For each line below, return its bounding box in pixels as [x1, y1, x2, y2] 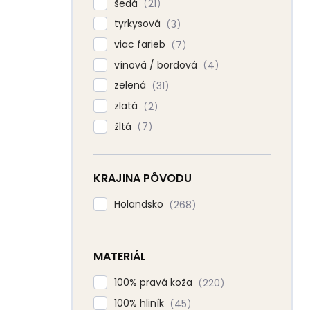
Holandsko [114, 197, 166, 212]
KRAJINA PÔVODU [93, 170, 192, 187]
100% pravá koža [114, 275, 195, 290]
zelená [114, 78, 149, 93]
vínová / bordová [114, 57, 200, 72]
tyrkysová [114, 17, 163, 31]
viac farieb [114, 37, 168, 52]
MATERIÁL [93, 248, 146, 265]
